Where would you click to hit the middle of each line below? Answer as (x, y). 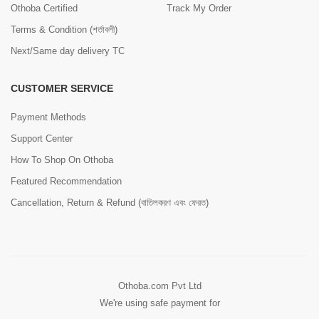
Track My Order (199, 8)
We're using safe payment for (159, 303)
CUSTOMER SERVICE (62, 88)
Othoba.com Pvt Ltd (159, 286)
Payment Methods (48, 117)
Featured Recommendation (66, 181)
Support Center (42, 138)
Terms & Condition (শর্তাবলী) (64, 29)
